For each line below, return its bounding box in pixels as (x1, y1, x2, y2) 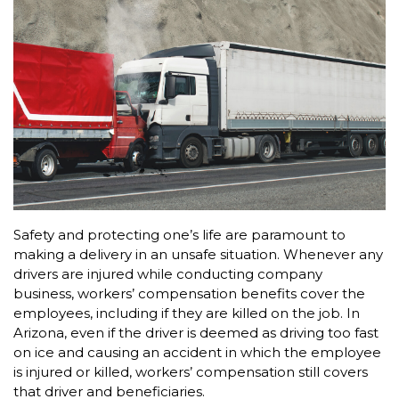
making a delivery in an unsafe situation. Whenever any (13, 246, 383, 264)
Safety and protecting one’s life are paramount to (13, 226, 346, 244)
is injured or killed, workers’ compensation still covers (13, 363, 368, 381)
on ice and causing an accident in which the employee (13, 344, 381, 362)
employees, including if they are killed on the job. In (13, 305, 360, 322)
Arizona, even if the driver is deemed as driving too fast (13, 324, 379, 342)
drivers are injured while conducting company (13, 265, 322, 283)
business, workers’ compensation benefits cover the (13, 285, 365, 303)
